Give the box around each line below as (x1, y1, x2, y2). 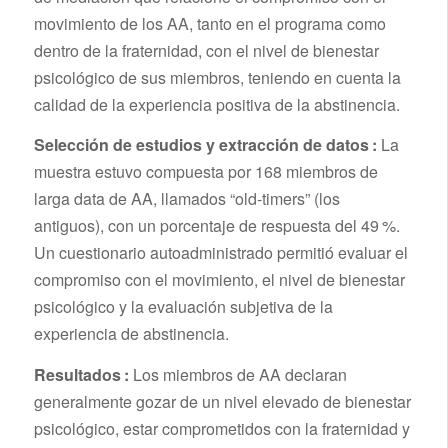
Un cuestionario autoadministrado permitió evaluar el (33, 241, 408, 265)
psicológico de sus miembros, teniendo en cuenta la (33, 65, 401, 89)
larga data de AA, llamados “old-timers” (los (33, 187, 340, 211)
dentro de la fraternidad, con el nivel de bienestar (33, 38, 379, 62)
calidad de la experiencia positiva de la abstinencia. (33, 92, 400, 116)
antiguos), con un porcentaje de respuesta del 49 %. (33, 214, 400, 238)
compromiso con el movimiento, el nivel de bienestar (33, 268, 405, 292)
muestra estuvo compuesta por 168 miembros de (33, 160, 378, 184)
